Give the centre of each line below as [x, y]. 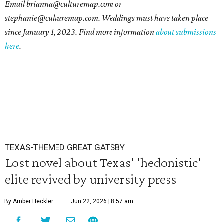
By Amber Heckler [29, 201]
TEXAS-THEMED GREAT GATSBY [65, 147]
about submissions [186, 32]
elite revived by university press [91, 179]
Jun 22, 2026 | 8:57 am [102, 201]
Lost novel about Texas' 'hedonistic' [103, 162]
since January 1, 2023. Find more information [80, 32]
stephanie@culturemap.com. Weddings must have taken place [107, 18]
